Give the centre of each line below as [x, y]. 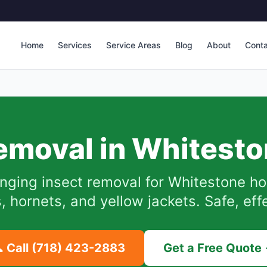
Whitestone [207, 182]
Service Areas [133, 45]
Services [75, 45]
